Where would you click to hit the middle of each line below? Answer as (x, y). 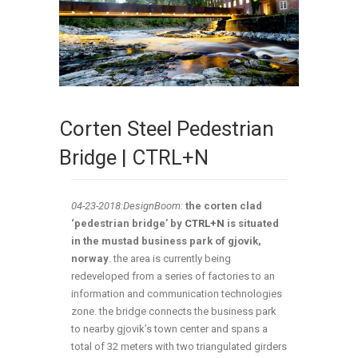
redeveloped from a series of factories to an (173, 276)
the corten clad (224, 206)
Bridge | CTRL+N (134, 158)
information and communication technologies (177, 294)
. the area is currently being (170, 259)
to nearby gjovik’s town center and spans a (169, 329)
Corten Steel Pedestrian (167, 129)
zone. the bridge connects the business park (174, 312)
